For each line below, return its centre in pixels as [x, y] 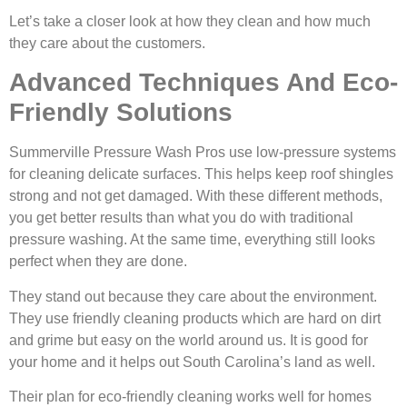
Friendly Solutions [121, 113]
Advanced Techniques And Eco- [203, 83]
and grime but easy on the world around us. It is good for [189, 340]
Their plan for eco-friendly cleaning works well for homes [190, 397]
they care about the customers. [107, 44]
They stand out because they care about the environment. [193, 296]
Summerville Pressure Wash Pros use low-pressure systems [203, 153]
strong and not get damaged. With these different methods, [196, 196]
